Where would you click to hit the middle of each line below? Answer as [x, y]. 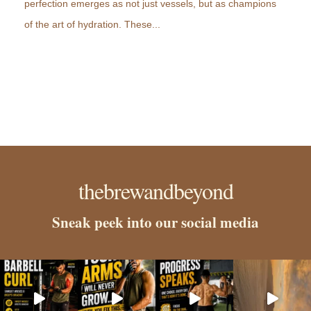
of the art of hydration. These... [92, 24]
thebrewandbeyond [155, 191]
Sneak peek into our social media [155, 222]
